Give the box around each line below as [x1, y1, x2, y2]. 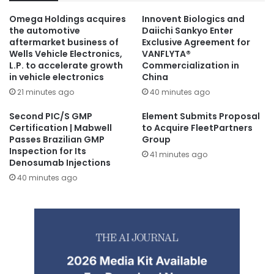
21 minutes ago [17, 86, 74, 97]
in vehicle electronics [9, 70, 104, 83]
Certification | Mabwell [9, 121, 112, 134]
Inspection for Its [9, 144, 86, 157]
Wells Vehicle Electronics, [9, 47, 122, 60]
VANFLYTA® [142, 47, 191, 60]
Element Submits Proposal [142, 109, 260, 122]
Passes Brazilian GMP [9, 133, 105, 146]
